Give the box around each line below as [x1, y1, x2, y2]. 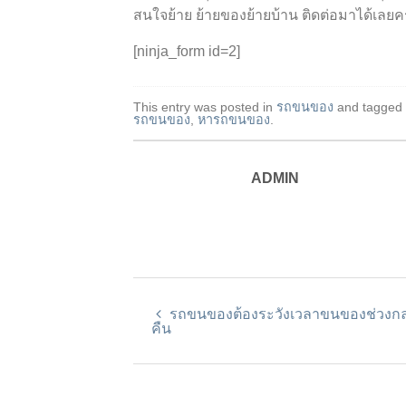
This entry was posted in [133, 99, 276, 114]
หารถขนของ [198, 111, 270, 127]
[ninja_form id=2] [133, 43, 240, 59]
